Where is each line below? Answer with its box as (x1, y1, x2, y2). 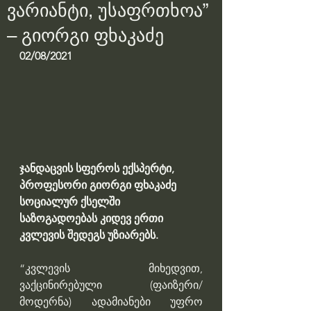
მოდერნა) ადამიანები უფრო (19, 295, 203, 309)
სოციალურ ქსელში (19, 195, 123, 209)
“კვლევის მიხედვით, (19, 262, 203, 276)
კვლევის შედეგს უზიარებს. (19, 228, 158, 242)
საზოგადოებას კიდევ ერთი (19, 212, 166, 226)
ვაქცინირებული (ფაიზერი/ (19, 278, 203, 292)
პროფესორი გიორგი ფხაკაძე (19, 178, 179, 192)
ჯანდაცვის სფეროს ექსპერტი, (19, 162, 177, 176)
